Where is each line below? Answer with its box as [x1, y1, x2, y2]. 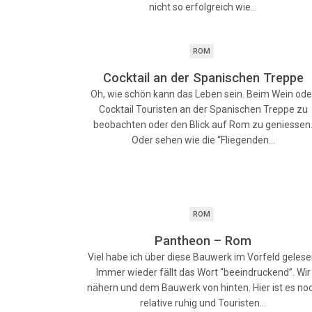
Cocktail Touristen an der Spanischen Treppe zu [98, 104, 308, 115]
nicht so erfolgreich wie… [149, 1, 258, 13]
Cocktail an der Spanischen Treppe [102, 70, 304, 85]
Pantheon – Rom [155, 233, 252, 248]
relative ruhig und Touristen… [140, 297, 267, 309]
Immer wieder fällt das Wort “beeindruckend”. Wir [95, 267, 311, 278]
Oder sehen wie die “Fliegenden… [131, 134, 275, 146]
